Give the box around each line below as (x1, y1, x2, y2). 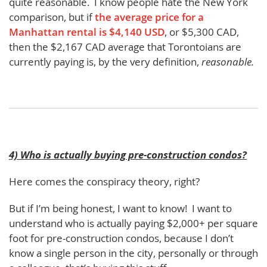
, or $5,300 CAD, (164, 24, 239, 39)
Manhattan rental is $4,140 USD (9, 24, 164, 39)
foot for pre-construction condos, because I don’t (9, 231, 234, 245)
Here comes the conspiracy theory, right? (9, 174, 200, 188)
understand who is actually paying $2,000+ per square (9, 216, 258, 230)
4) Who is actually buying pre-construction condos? (9, 147, 247, 162)
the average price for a (95, 10, 204, 24)
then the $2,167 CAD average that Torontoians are (9, 39, 241, 54)
